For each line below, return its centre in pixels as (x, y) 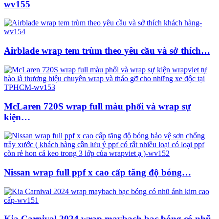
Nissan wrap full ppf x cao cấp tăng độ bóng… (98, 173)
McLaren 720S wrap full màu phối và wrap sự (97, 106)
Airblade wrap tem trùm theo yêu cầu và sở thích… (107, 51)
